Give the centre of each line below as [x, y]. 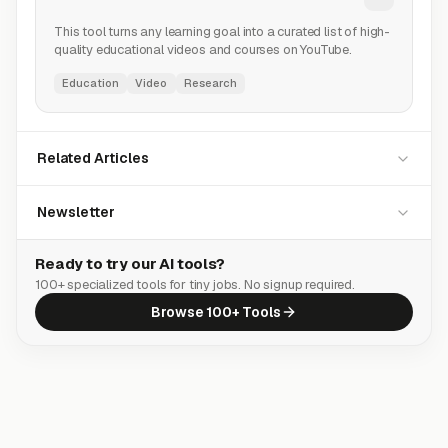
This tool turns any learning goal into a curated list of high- [222, 31]
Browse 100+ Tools [216, 312]
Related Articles [93, 158]
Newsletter [76, 212]
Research [210, 83]
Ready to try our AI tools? [130, 263]
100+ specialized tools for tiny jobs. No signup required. [195, 284]
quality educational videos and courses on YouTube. [203, 49]
